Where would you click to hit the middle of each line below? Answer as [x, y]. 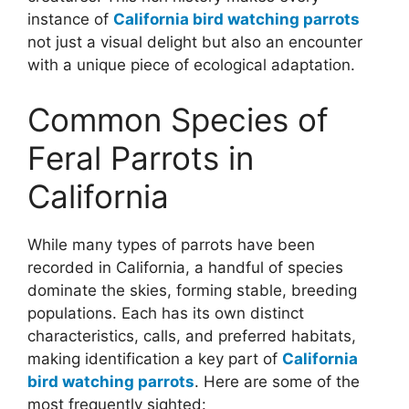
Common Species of [178, 119]
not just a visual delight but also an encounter [195, 42]
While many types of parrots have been [171, 244]
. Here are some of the [277, 381]
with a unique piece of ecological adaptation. [191, 65]
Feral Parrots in [141, 157]
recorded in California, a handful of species [185, 267]
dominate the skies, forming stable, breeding [192, 290]
